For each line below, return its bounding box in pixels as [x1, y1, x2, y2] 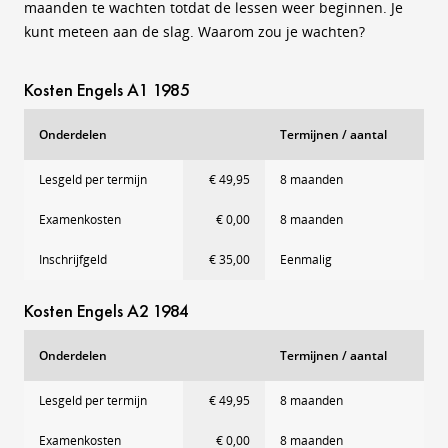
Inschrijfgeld [39, 251, 107, 268]
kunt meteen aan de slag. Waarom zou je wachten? [24, 22, 365, 41]
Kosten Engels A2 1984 [24, 299, 189, 322]
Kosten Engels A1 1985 [24, 78, 190, 101]
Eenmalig [280, 251, 332, 268]
